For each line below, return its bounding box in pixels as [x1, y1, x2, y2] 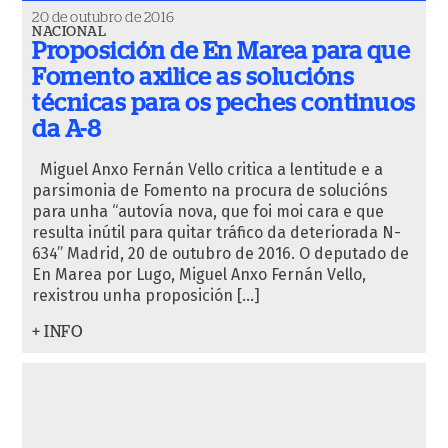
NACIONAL [32, 25, 106, 39]
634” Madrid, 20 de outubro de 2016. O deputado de [32, 244, 409, 263]
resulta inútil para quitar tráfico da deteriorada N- [32, 223, 401, 242]
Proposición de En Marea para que [32, 40, 410, 64]
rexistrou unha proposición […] [32, 286, 260, 305]
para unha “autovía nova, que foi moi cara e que [32, 202, 384, 221]
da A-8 [32, 118, 101, 142]
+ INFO [32, 324, 83, 340]
